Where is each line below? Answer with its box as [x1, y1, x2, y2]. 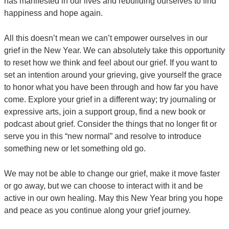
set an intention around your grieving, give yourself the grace [4, 70, 222, 79]
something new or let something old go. [4, 144, 146, 153]
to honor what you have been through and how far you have [4, 82, 218, 91]
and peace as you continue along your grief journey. [4, 205, 191, 215]
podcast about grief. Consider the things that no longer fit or [4, 119, 217, 128]
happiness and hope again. [4, 9, 103, 18]
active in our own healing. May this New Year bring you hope [4, 193, 223, 202]
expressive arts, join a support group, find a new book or [4, 107, 205, 116]
